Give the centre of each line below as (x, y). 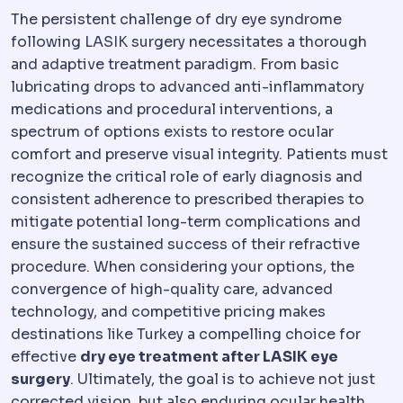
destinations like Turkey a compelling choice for (186, 335)
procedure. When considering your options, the (183, 267)
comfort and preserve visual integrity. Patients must (199, 155)
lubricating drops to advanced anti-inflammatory (188, 87)
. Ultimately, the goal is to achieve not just (223, 380)
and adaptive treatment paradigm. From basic (175, 65)
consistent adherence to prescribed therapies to (188, 200)
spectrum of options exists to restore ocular (172, 132)
